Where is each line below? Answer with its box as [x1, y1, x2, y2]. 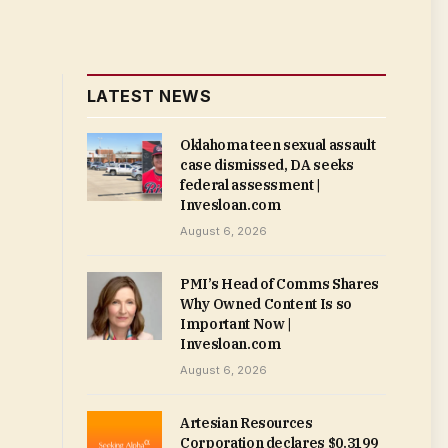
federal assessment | [180, 176, 321, 194]
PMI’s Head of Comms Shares [180, 275, 379, 293]
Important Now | [180, 315, 292, 333]
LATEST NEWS [87, 86, 212, 106]
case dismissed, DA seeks [180, 156, 354, 174]
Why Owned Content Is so [180, 295, 352, 313]
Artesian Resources [180, 414, 313, 432]
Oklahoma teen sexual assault [180, 136, 376, 154]
